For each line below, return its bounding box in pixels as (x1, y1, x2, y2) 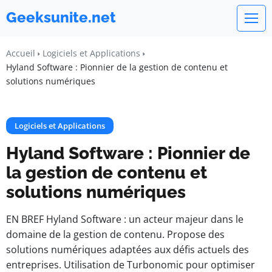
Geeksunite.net (6, 8, 116, 26)
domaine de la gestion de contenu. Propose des (6, 228, 225, 241)
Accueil (6, 47, 35, 59)
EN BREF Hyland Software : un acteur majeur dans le (6, 212, 243, 226)
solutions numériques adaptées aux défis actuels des (6, 243, 249, 256)
